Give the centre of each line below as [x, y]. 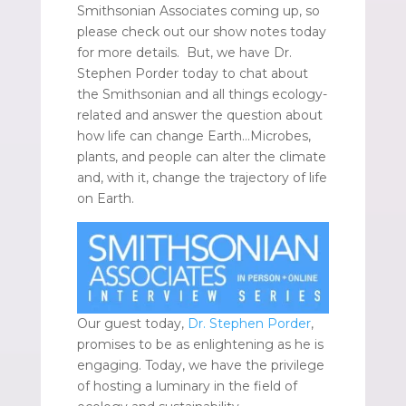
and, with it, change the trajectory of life [202, 177]
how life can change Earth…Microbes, [193, 135]
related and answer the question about [199, 115]
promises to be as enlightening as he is [200, 344]
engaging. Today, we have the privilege [200, 365]
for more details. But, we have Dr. [184, 52]
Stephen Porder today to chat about [192, 73]
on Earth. [105, 198]
